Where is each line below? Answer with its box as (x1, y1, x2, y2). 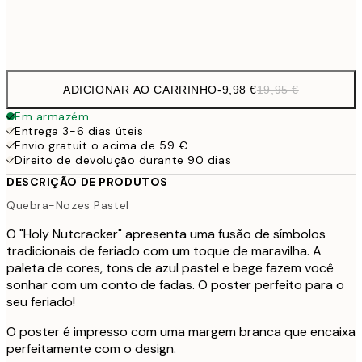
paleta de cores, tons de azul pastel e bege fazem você (6, 259, 334, 277)
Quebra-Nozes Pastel (6, 198, 129, 213)
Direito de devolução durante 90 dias (15, 152, 232, 167)
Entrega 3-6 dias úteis (15, 123, 144, 138)
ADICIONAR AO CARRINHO (63, 82, 217, 96)
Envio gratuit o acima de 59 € (15, 137, 188, 153)
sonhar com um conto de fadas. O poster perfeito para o (6, 276, 344, 294)
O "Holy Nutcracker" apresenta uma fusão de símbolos (6, 225, 326, 243)
